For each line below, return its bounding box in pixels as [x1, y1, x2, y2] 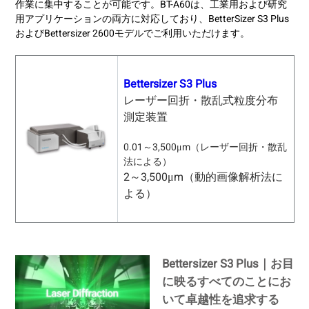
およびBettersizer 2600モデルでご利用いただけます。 [14, 26, 250, 41]
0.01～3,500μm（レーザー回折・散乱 [123, 139, 287, 154]
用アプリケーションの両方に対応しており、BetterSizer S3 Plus [14, 11, 289, 26]
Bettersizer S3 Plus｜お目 [161, 255, 294, 273]
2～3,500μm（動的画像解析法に [123, 168, 283, 186]
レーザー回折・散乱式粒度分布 [123, 92, 278, 109]
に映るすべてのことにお [161, 273, 291, 291]
